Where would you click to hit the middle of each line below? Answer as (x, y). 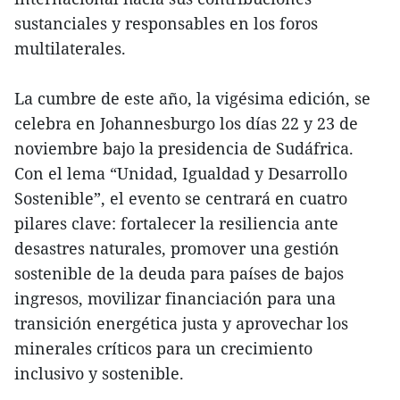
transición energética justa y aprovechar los (181, 324)
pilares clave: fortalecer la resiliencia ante (176, 224)
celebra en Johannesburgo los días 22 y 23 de (186, 124)
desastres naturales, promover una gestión (177, 249)
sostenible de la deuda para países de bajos (179, 274)
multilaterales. (70, 49)
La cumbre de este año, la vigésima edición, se (192, 99)
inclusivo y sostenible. (99, 374)
